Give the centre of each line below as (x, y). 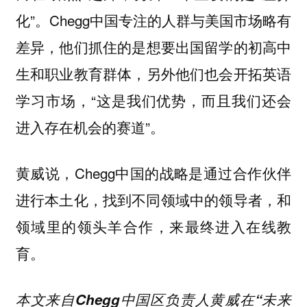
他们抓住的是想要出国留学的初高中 (175, 47)
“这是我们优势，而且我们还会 (191, 100)
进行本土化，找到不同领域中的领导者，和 (153, 200)
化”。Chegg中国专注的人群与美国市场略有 (153, 20)
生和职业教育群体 (74, 74)
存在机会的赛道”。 (104, 127)
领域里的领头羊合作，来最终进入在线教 (153, 226)
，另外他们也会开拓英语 (212, 74)
